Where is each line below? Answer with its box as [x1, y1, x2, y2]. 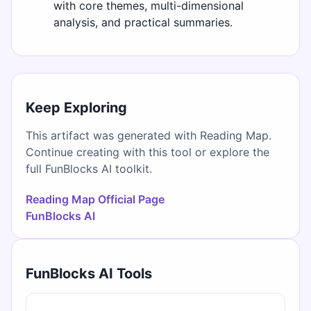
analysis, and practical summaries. [53, 15, 233, 30]
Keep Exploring [26, 99, 127, 116]
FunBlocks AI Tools [26, 264, 152, 282]
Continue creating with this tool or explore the [26, 144, 269, 159]
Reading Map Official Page [26, 192, 165, 206]
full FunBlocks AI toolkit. [26, 161, 152, 176]
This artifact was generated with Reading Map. [26, 128, 271, 142]
